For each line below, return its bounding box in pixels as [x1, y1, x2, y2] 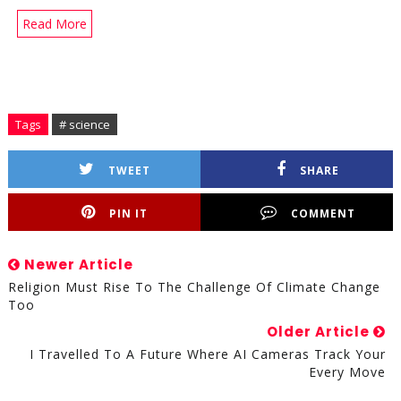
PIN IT [109, 206, 149, 222]
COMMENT [290, 206, 355, 222]
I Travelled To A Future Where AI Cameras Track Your [30, 346, 387, 363]
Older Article [267, 322, 374, 342]
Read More [21, 15, 87, 33]
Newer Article [20, 255, 133, 275]
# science [58, 116, 110, 133]
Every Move [309, 363, 387, 381]
